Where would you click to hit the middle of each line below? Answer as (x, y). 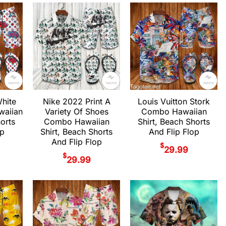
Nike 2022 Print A (76, 102)
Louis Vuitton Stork (174, 102)
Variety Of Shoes (76, 112)
